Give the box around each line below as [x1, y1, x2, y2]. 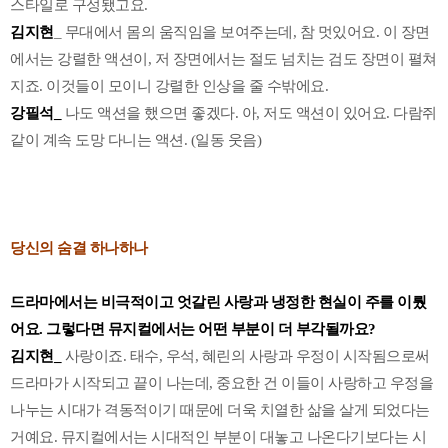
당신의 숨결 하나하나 [10, 239, 148, 256]
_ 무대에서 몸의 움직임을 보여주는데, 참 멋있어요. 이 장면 [53, 23, 430, 40]
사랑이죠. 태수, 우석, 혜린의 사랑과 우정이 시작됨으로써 [61, 347, 430, 364]
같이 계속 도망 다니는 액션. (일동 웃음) [10, 131, 261, 148]
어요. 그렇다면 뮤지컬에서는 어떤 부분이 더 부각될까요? [10, 320, 376, 337]
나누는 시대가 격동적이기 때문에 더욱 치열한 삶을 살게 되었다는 [10, 401, 430, 418]
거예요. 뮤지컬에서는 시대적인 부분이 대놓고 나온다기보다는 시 [10, 428, 426, 445]
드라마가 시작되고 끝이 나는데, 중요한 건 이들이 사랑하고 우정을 [10, 374, 433, 391]
